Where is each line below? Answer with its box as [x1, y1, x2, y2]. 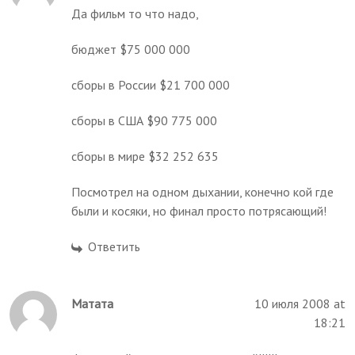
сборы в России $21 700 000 [71, 76, 231, 93]
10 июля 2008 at [254, 295, 345, 311]
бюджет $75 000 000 [71, 40, 191, 57]
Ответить [88, 238, 141, 254]
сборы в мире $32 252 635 [71, 147, 219, 164]
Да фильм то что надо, [71, 5, 200, 21]
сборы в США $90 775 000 [71, 112, 218, 128]
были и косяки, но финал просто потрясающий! [71, 202, 327, 219]
